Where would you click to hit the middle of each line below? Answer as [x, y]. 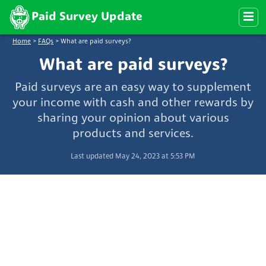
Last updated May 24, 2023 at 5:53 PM [133, 156]
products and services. [133, 134]
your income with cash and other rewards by [133, 103]
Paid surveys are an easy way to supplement [133, 88]
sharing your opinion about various [133, 118]
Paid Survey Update [87, 17]
